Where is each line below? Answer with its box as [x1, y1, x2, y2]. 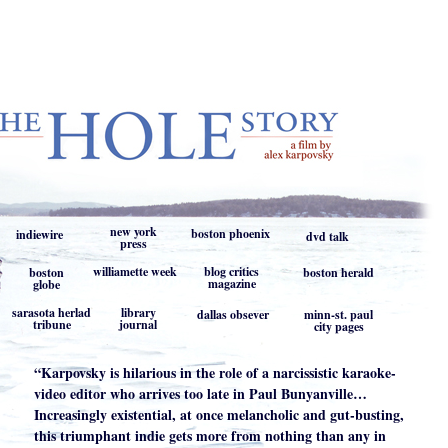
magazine [207, 275, 256, 292]
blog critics [204, 263, 259, 280]
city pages [313, 318, 364, 335]
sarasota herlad [12, 304, 91, 321]
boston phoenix [191, 225, 270, 242]
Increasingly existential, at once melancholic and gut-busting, [34, 404, 404, 425]
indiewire [16, 226, 63, 243]
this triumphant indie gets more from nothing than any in [34, 425, 386, 446]
